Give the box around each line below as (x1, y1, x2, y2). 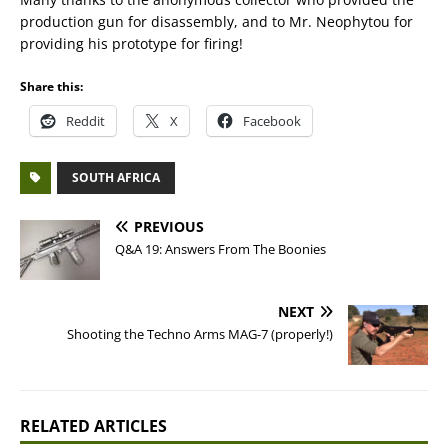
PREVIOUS (134, 217, 204, 236)
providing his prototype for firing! (20, 34, 243, 53)
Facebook (243, 112, 301, 130)
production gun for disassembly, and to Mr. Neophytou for (20, 12, 413, 31)
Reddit (66, 112, 105, 130)
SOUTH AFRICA (72, 169, 160, 186)
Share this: (20, 78, 83, 95)
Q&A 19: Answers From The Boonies (115, 240, 326, 258)
